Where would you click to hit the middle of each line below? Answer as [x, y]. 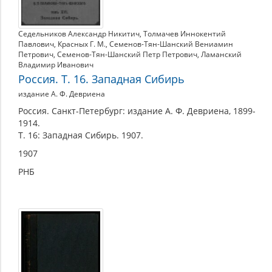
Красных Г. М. [82, 44]
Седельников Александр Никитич [79, 34]
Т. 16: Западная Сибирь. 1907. [81, 135]
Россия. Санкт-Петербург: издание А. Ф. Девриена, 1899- [137, 111]
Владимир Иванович [56, 65]
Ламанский [221, 55]
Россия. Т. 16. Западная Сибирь [101, 79]
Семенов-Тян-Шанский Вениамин [171, 44]
